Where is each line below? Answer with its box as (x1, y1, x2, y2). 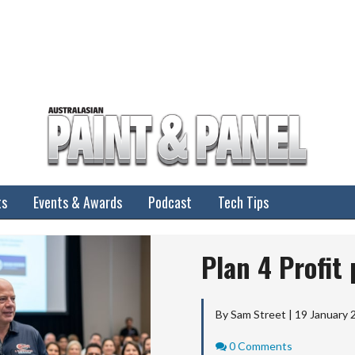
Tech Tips (218, 192, 269, 212)
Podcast (148, 192, 192, 212)
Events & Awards (33, 192, 122, 212)
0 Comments (229, 339, 292, 353)
